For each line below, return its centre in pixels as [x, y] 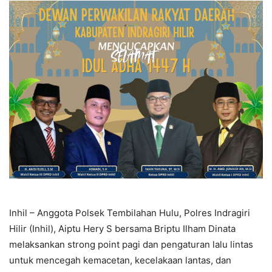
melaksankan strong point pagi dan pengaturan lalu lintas [131, 244]
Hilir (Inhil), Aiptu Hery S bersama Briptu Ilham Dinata [122, 228]
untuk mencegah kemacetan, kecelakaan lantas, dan [120, 260]
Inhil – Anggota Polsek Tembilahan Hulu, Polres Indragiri [130, 212]
